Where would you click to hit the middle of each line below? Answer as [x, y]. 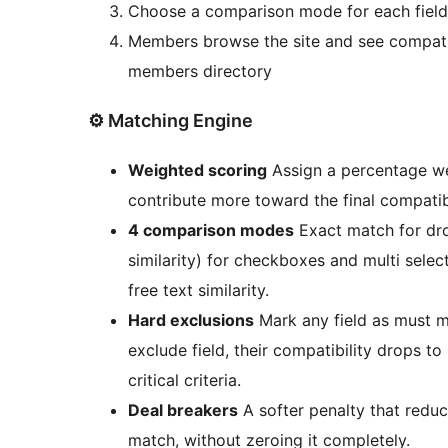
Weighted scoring [197, 169]
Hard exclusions [191, 319]
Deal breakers [183, 409]
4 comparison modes [211, 229]
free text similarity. [198, 289]
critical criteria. [184, 379]
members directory [200, 70]
